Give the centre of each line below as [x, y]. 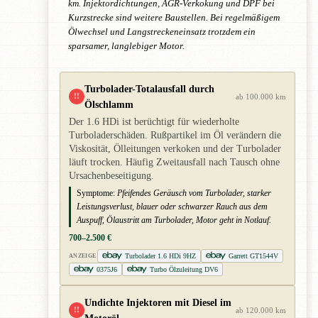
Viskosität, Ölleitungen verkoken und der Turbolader [175, 148]
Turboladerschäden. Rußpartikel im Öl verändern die [175, 135]
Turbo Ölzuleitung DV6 [184, 269]
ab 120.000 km [261, 310]
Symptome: [96, 193]
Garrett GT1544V [254, 256]
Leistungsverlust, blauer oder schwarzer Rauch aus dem [172, 206]
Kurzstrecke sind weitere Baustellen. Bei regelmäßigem [174, 17]
